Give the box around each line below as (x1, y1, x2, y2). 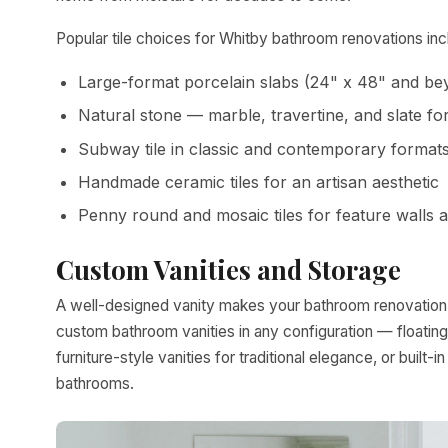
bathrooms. (56, 374, 134, 394)
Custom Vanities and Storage (56, 252, 401, 287)
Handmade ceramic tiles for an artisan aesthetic (78, 171, 440, 192)
